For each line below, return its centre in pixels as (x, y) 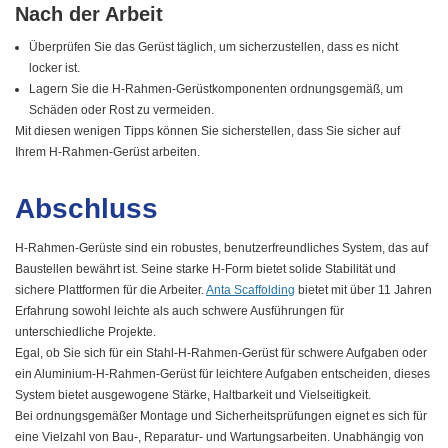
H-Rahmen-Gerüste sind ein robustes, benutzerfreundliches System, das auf (221, 248)
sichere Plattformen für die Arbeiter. (110, 290)
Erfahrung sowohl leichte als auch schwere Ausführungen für (179, 311)
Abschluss (86, 209)
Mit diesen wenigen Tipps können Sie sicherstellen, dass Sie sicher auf (207, 131)
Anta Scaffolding (250, 290)
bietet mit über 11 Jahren (363, 290)
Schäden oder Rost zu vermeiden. (122, 110)
